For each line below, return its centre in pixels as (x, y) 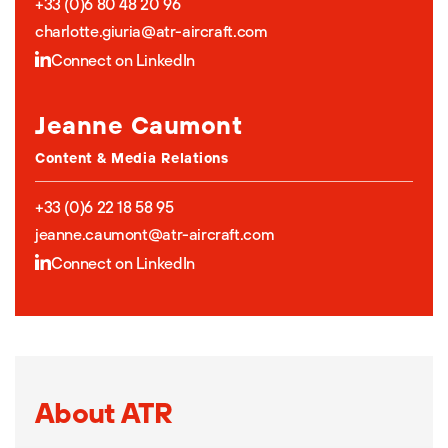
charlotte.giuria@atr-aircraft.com (151, 30)
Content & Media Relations (132, 157)
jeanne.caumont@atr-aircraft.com (155, 233)
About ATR (104, 412)
